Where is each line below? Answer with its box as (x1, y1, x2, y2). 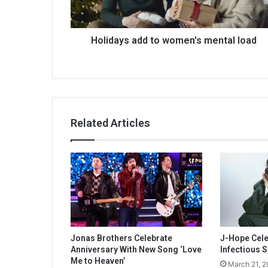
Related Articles (71, 116, 150, 129)
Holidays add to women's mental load (91, 34, 257, 46)
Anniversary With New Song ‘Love (71, 245, 202, 255)
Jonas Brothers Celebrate (71, 233, 172, 243)
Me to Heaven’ (71, 256, 125, 266)
